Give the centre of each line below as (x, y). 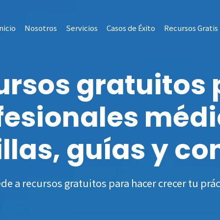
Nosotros (41, 28)
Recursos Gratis (191, 28)
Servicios (82, 28)
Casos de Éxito (131, 28)
